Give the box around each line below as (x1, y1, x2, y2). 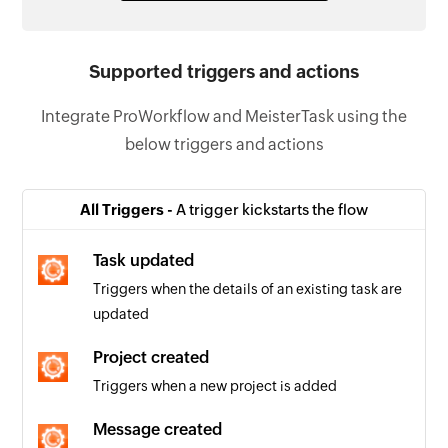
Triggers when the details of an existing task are (93, 280, 403, 297)
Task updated (93, 250, 195, 270)
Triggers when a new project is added (93, 377, 338, 394)
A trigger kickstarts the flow (176, 200, 368, 218)
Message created (93, 419, 223, 439)
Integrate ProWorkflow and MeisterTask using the (41, 106, 407, 126)
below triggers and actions (124, 134, 324, 154)
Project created (93, 347, 210, 367)
